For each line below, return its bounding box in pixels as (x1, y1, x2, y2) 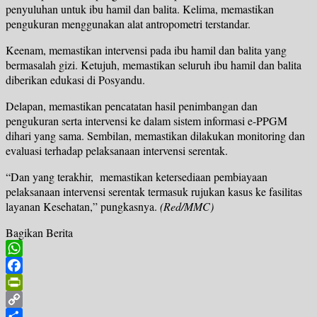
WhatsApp (6, 258, 54, 273)
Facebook (6, 275, 49, 290)
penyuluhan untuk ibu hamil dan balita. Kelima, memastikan (6, 1, 274, 17)
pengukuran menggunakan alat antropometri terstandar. (6, 16, 250, 32)
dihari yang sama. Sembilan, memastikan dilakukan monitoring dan (6, 128, 305, 144)
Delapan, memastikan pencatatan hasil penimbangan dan (6, 98, 258, 114)
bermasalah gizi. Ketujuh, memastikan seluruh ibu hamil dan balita (6, 57, 301, 73)
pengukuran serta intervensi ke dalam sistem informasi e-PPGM (6, 113, 287, 129)
